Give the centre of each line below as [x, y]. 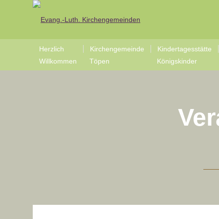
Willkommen [58, 61]
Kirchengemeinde [117, 49]
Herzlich [52, 49]
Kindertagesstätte [185, 49]
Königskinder [177, 61]
